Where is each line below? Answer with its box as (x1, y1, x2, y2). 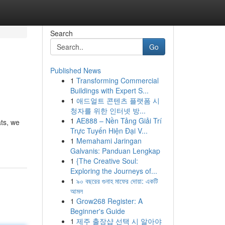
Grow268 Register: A (76, 196, 143, 206)
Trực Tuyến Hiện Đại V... (70, 126, 148, 136)
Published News (50, 65, 101, 75)
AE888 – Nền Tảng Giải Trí (76, 116, 162, 126)
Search (50, 28, 73, 38)
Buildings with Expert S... (70, 85, 149, 95)
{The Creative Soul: (76, 156, 138, 166)
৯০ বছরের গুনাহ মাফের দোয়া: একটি (76, 176, 158, 186)
